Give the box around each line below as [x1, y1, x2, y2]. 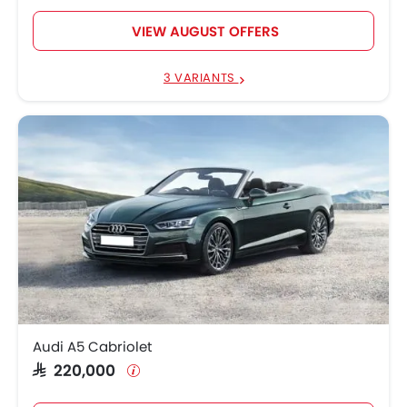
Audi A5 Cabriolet [33, 336, 152, 356]
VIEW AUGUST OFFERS [131, 22, 279, 41]
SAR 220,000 [33, 361, 124, 377]
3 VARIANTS [163, 69, 239, 86]
